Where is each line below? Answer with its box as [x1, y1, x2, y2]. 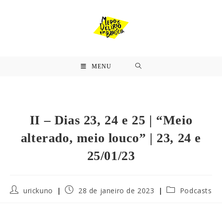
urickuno [23, 186, 53, 195]
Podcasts [179, 186, 212, 195]
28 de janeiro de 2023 [78, 186, 155, 195]
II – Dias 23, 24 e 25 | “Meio [29, 113, 193, 127]
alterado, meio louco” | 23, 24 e [20, 131, 202, 145]
